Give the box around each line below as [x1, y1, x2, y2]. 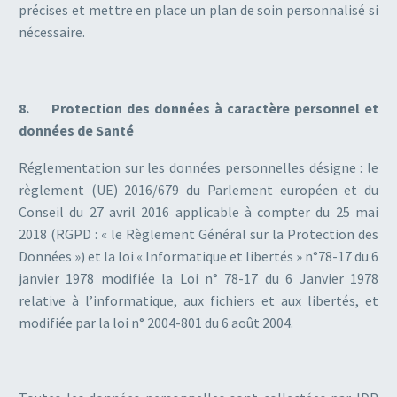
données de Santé [19, 121, 134, 139]
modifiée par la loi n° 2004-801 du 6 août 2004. [19, 314, 293, 332]
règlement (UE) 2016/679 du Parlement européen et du [19, 181, 378, 199]
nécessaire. [19, 23, 85, 42]
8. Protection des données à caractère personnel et [19, 98, 378, 117]
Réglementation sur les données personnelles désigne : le [19, 159, 378, 177]
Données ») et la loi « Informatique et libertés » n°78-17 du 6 [19, 247, 378, 266]
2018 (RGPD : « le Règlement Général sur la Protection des [19, 225, 378, 244]
